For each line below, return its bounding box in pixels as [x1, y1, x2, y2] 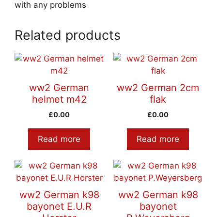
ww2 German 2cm [117, 82, 199, 94]
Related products [15, 27, 121, 44]
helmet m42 [31, 93, 87, 106]
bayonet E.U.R [27, 201, 92, 213]
